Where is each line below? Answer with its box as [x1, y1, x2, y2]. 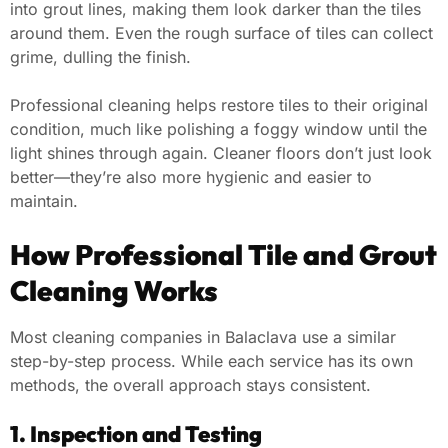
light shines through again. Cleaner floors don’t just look [10, 142, 432, 163]
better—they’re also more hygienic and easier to [10, 166, 372, 187]
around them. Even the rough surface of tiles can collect [10, 22, 433, 43]
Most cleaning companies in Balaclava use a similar [10, 326, 396, 347]
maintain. [10, 190, 78, 211]
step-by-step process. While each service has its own [10, 350, 413, 371]
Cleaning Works [10, 272, 218, 308]
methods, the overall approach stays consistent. [10, 374, 371, 395]
